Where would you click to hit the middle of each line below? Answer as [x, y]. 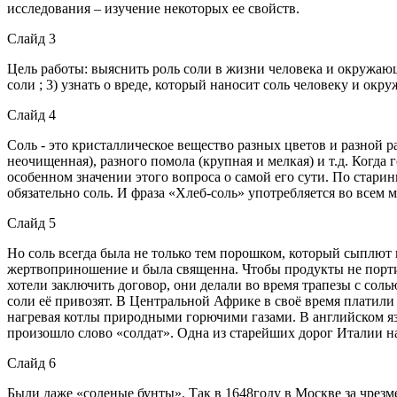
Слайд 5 [31, 223]
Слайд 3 [31, 39]
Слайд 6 [31, 363]
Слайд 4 [31, 115]
